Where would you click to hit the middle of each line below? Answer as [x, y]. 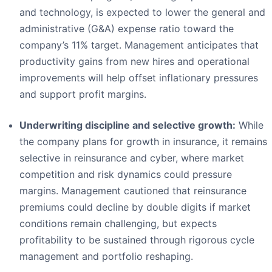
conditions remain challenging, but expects [118, 224]
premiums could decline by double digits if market [135, 207]
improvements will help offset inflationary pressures [139, 78]
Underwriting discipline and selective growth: [127, 125]
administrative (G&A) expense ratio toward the [127, 29]
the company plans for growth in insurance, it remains [143, 142]
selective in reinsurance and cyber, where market [132, 158]
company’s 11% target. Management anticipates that [139, 45]
